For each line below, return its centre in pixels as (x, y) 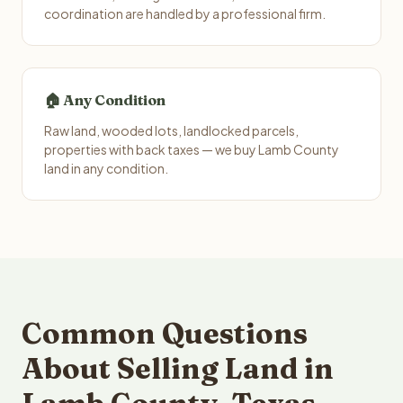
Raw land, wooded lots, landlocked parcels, (171, 130)
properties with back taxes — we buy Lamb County (192, 149)
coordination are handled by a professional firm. (185, 13)
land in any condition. (106, 168)
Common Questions (165, 333)
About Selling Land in (178, 368)
